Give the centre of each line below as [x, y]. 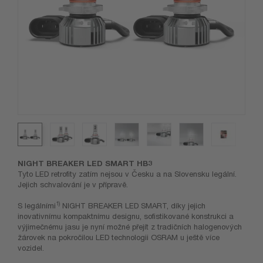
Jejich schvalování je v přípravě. [73, 185]
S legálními [37, 206]
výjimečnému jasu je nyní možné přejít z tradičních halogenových [130, 227]
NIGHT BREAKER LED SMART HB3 [85, 163]
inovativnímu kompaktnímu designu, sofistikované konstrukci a [126, 216]
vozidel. [31, 248]
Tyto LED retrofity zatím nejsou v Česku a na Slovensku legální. [127, 174]
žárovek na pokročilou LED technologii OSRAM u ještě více [119, 237]
